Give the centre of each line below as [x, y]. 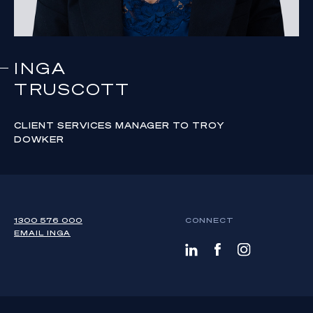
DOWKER [39, 139]
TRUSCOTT [72, 89]
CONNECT [209, 220]
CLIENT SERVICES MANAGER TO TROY [119, 125]
